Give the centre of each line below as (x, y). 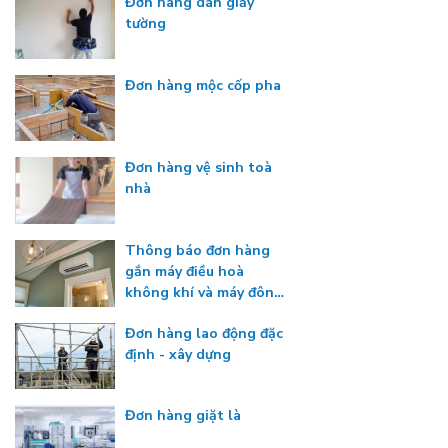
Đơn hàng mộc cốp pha (203, 85)
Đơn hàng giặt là (183, 416)
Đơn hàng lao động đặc (204, 333)
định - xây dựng (178, 354)
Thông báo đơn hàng (197, 251)
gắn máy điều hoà (184, 272)
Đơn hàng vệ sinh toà (198, 168)
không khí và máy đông (204, 293)
